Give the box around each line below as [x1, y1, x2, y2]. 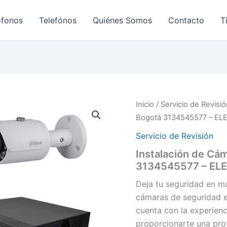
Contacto [168, 15, 204, 25]
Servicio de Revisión [136, 130, 214, 141]
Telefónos [39, 15, 77, 25]
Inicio [136, 100, 155, 109]
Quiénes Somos [92, 15, 152, 25]
